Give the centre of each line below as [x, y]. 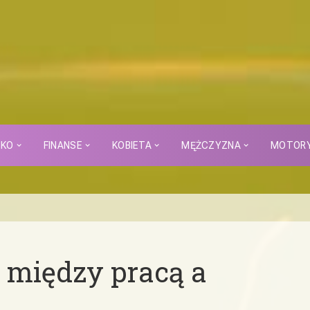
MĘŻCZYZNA [211, 145]
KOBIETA [132, 145]
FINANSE [63, 145]
